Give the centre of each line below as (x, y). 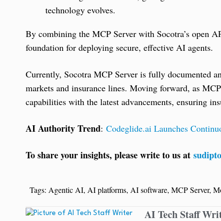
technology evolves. (80, 10)
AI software (148, 189)
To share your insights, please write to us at (110, 155)
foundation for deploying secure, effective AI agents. (119, 47)
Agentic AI (66, 189)
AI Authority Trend (63, 128)
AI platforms (107, 189)
